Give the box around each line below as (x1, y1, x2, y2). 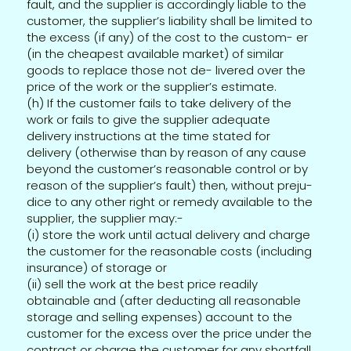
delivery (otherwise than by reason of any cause (27, 143, 307, 161)
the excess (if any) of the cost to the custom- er (27, 28, 309, 45)
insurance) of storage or (27, 259, 168, 276)
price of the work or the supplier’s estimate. (27, 78, 277, 95)
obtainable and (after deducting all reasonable (27, 291, 302, 309)
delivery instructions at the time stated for (27, 127, 271, 144)
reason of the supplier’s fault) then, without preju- (27, 176, 313, 194)
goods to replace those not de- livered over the (27, 61, 306, 78)
